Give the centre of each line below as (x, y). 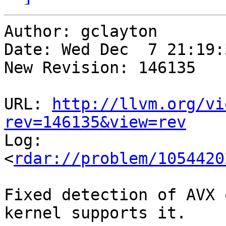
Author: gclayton (81, 32)
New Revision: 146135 (100, 68)
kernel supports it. (95, 213)
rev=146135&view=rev (95, 122)
